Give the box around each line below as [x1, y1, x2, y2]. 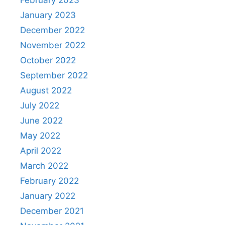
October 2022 [20, 55, 76, 65]
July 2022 [20, 100, 59, 110]
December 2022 [20, 25, 85, 35]
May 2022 [20, 130, 60, 141]
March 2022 [20, 160, 68, 171]
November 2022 [20, 40, 85, 50]
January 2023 [20, 10, 76, 20]
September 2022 [20, 70, 88, 80]
